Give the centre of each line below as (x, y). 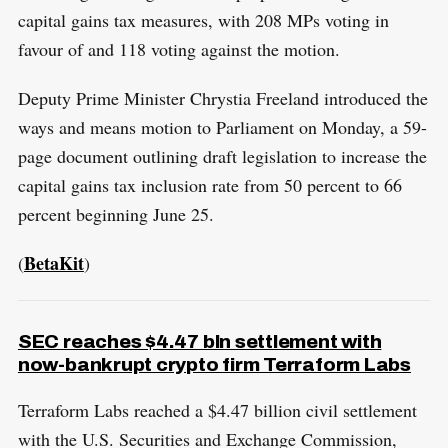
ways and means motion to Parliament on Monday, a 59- (222, 127)
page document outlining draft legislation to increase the (222, 156)
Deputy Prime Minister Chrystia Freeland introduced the (222, 98)
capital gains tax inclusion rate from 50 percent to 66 (209, 185)
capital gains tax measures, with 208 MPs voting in (203, 20)
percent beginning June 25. (115, 214)
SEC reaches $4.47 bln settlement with (199, 342)
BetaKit (53, 263)
